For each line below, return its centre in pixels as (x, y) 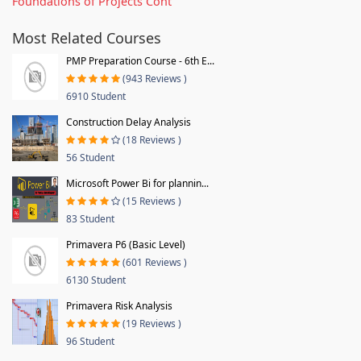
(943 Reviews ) (155, 78)
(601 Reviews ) (155, 262)
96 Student (90, 341)
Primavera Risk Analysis (119, 305)
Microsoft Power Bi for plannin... (137, 183)
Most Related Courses (87, 37)
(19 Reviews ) (152, 323)
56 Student (90, 157)
